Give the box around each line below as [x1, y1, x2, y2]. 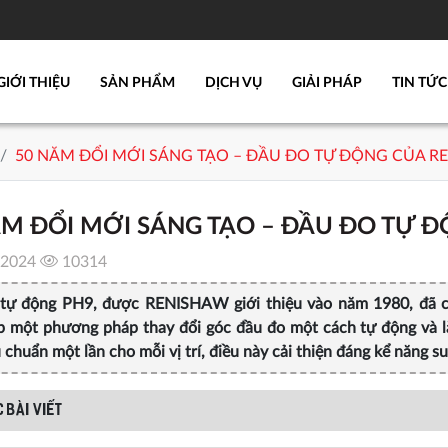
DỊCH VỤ [205, 75, 262, 90]
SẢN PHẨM [100, 75, 175, 90]
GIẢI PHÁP [292, 75, 362, 90]
